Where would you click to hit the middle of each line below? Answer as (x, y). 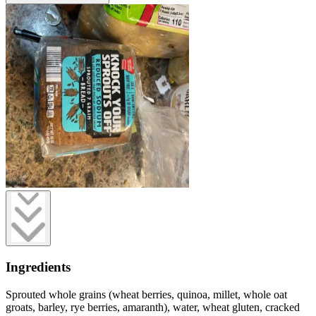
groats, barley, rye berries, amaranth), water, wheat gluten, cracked (153, 307)
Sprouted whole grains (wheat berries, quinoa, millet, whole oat (146, 294)
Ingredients (38, 267)
